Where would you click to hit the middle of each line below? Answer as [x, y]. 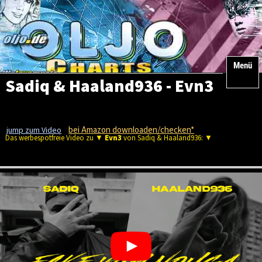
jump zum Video [34, 130]
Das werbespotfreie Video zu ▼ [55, 138]
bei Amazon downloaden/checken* [132, 130]
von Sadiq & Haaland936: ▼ [167, 138]
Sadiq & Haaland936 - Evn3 [109, 87]
